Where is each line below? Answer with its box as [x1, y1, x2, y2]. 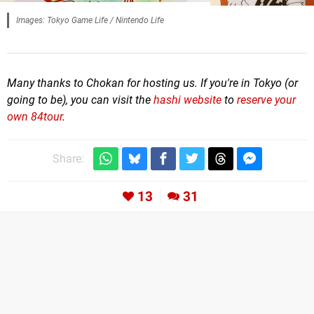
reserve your [237, 93, 296, 107]
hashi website [153, 93, 221, 107]
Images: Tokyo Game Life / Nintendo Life [16, 15, 164, 25]
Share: [52, 151, 84, 165]
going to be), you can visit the [7, 93, 153, 107]
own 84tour [7, 109, 62, 123]
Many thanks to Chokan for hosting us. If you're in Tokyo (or [7, 76, 298, 90]
